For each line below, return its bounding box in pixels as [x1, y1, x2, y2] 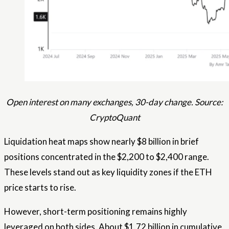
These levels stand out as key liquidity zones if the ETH [4, 167, 212, 178]
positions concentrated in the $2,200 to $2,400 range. [4, 151, 209, 163]
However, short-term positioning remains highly [4, 206, 187, 217]
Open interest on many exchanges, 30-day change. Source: [6, 97, 223, 108]
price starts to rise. [4, 182, 76, 193]
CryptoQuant [89, 112, 140, 123]
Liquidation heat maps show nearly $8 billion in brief [4, 136, 199, 147]
